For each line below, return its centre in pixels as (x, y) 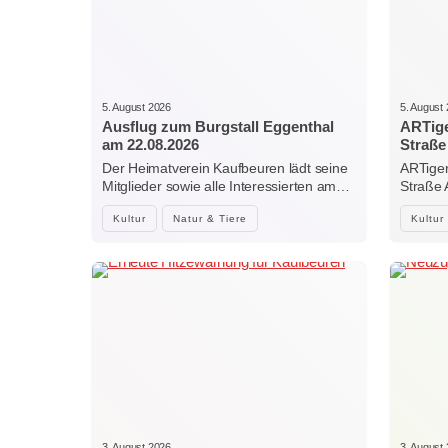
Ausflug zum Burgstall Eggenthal (218, 126)
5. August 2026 (136, 106)
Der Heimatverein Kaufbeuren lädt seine (225, 167)
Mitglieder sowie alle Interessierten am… (226, 185)
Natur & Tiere (210, 218)
